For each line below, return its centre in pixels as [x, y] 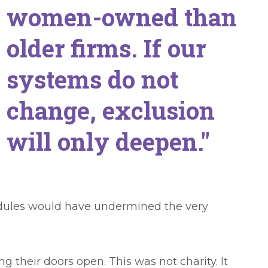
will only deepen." [108, 142]
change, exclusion [110, 111]
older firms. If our [106, 48]
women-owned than [121, 17]
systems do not [92, 80]
